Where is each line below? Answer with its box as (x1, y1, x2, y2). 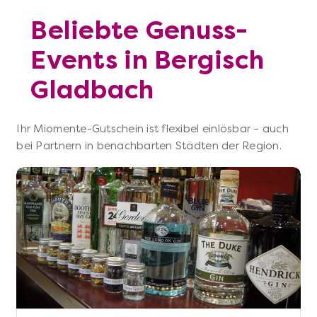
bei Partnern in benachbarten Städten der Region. (16, 139, 282, 153)
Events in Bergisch (30, 45, 265, 76)
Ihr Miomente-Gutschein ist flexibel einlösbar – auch (16, 122, 289, 136)
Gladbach (30, 75, 154, 105)
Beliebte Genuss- (30, 16, 248, 46)
